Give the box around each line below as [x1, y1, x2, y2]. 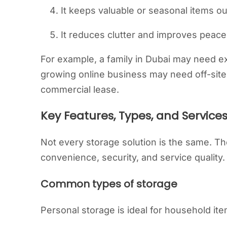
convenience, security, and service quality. [41, 152, 225, 163]
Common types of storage [41, 176, 177, 191]
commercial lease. [41, 84, 119, 95]
